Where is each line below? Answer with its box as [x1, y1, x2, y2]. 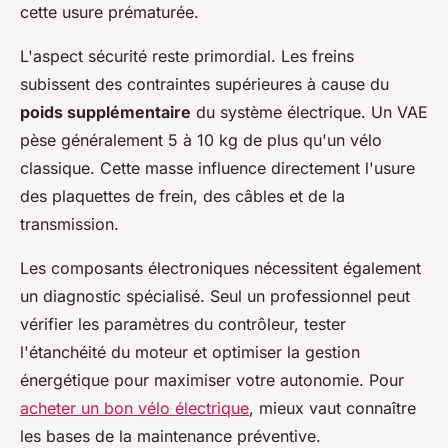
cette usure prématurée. [20, 2, 199, 23]
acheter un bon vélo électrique [20, 398, 249, 419]
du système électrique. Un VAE [191, 102, 428, 123]
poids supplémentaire [20, 102, 191, 123]
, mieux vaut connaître [249, 398, 416, 419]
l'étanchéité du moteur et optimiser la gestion [20, 342, 360, 363]
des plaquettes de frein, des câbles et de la [20, 186, 345, 207]
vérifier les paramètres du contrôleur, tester [20, 314, 346, 335]
